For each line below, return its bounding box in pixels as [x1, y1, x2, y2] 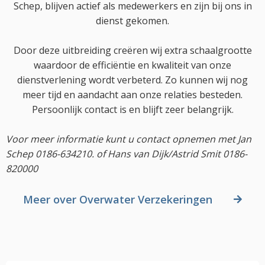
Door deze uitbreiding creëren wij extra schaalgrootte [13, 44, 252, 57]
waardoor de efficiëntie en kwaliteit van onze [34, 59, 231, 72]
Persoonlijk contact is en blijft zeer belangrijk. [31, 103, 234, 116]
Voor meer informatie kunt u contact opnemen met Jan [6, 132, 251, 146]
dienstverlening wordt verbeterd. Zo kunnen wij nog [17, 73, 248, 86]
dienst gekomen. [96, 14, 169, 27]
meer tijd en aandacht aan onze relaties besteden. [22, 88, 243, 101]
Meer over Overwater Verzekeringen [23, 192, 212, 206]
